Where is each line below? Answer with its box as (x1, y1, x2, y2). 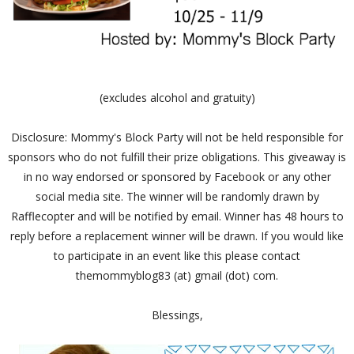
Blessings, (151, 307, 203, 323)
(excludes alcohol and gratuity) (99, 90, 255, 106)
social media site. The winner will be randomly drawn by (35, 189, 319, 205)
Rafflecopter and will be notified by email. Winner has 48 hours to (10, 209, 344, 224)
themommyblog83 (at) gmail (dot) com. (76, 268, 278, 284)
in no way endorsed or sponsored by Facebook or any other (23, 169, 331, 185)
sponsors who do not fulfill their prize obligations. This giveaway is (8, 149, 346, 165)
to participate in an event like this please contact (54, 248, 300, 264)
